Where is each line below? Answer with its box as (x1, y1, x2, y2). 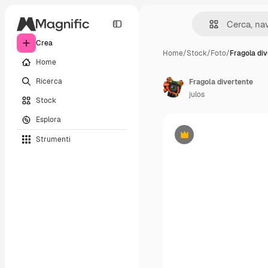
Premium (183, 134, 215, 144)
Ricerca (36, 76, 62, 86)
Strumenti (36, 134, 71, 144)
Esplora (36, 114, 61, 124)
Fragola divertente (189, 77, 253, 87)
